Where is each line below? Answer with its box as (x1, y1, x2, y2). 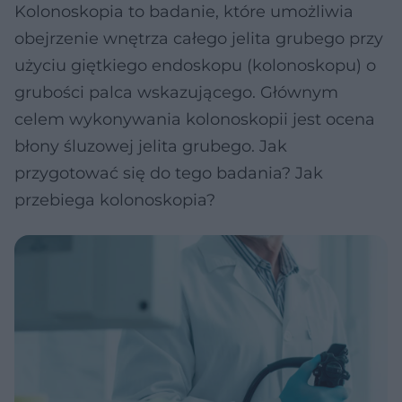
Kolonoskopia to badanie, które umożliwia (14, 2, 354, 22)
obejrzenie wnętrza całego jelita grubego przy (14, 29, 383, 48)
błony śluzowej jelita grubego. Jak (14, 136, 287, 156)
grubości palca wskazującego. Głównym (14, 83, 338, 102)
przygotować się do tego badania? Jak (14, 163, 323, 183)
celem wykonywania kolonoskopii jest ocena (14, 109, 375, 129)
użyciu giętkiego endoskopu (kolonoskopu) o (14, 56, 376, 75)
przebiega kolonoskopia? (14, 190, 215, 210)
